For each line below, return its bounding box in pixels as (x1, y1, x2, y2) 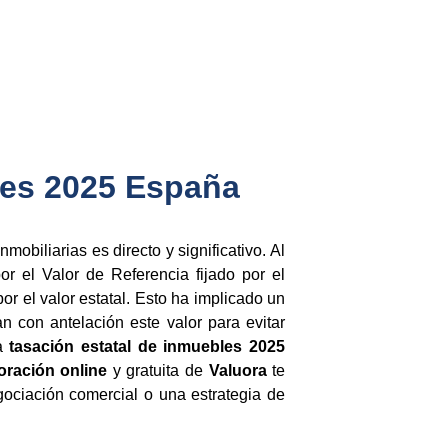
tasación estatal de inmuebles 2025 (9, 338, 286, 355)
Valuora (208, 362, 267, 379)
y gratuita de (107, 362, 209, 379)
